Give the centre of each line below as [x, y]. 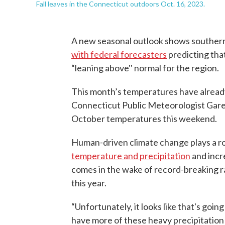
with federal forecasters [119, 54]
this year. [89, 183]
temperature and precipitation [131, 156]
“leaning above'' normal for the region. [145, 68]
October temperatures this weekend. [144, 119]
